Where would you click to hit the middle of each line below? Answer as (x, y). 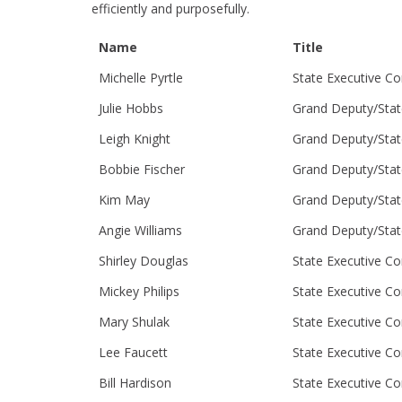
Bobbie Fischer (142, 169)
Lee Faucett (133, 352)
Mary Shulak (134, 322)
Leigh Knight (135, 139)
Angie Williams (140, 230)
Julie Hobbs (131, 108)
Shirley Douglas (144, 261)
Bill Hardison (135, 383)
